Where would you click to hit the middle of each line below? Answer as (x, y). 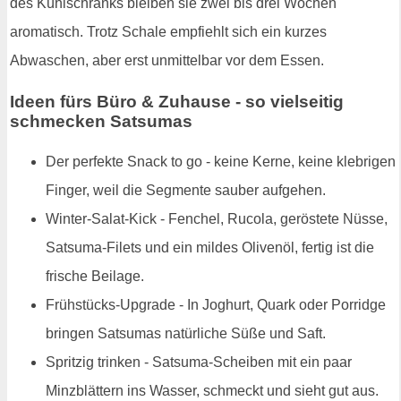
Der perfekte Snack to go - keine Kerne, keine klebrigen (221, 162)
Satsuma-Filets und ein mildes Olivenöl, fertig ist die (210, 248)
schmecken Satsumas (101, 121)
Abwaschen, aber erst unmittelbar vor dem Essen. (167, 60)
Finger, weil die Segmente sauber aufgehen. (186, 191)
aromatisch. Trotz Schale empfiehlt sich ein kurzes (168, 31)
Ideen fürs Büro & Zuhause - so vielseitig (177, 101)
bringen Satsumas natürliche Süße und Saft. (186, 334)
